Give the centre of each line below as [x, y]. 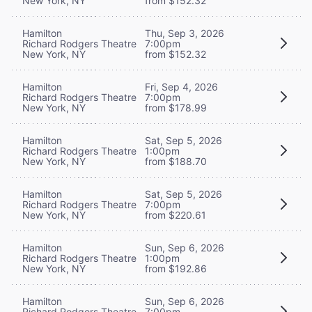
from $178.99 [176, 107]
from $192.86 [176, 268]
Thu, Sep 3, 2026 [185, 33]
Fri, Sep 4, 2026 [181, 86]
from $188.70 [176, 161]
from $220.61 [175, 214]
